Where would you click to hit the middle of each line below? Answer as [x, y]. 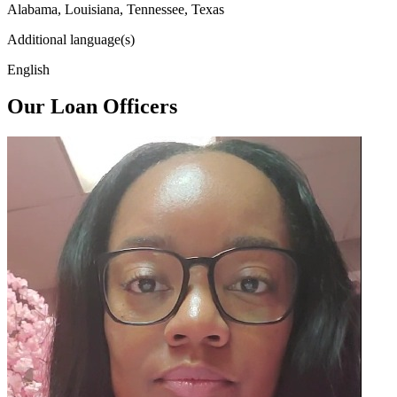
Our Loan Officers [92, 107]
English [28, 69]
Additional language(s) [71, 39]
